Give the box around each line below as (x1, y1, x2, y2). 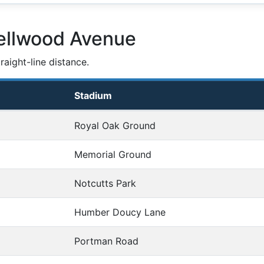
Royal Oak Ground (74, 120, 156, 132)
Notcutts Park (74, 177, 136, 190)
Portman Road (74, 235, 138, 247)
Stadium (74, 90, 112, 102)
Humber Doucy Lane (74, 206, 166, 219)
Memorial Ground (74, 148, 151, 161)
